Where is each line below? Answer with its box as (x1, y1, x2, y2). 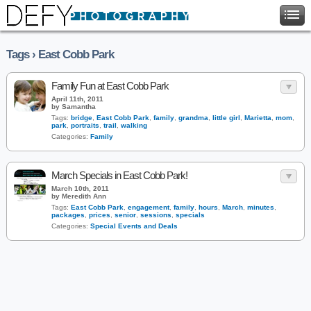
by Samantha (51, 103, 96, 110)
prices (89, 211, 110, 219)
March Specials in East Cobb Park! (51, 169, 187, 181)
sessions (140, 211, 171, 219)
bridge (71, 114, 92, 121)
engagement (128, 203, 169, 211)
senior (115, 211, 136, 219)
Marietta (244, 114, 271, 121)
